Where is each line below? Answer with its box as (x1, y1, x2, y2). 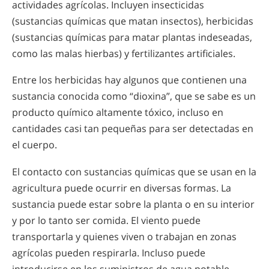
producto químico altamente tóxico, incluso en (12, 106, 223, 119)
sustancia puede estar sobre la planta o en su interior (12, 197, 255, 211)
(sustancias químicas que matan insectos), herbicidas (12, 14, 253, 28)
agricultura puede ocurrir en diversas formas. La (12, 181, 231, 195)
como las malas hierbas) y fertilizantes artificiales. (12, 46, 235, 60)
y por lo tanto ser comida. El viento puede (12, 213, 201, 227)
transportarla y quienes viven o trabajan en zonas (12, 229, 237, 243)
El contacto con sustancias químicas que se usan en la (12, 165, 256, 178)
